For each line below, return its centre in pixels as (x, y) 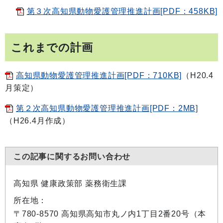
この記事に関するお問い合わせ (72, 156)
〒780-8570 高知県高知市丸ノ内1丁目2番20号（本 (110, 214)
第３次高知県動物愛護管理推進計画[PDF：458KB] (122, 11)
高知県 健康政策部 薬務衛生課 (70, 183)
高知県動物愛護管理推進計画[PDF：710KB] (99, 75)
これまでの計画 (52, 47)
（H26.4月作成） (38, 121)
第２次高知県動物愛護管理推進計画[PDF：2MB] (107, 108)
